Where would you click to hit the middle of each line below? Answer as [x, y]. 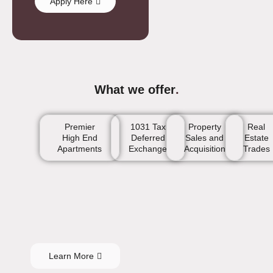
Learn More [71, 256]
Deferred [148, 137]
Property [204, 126]
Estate [256, 137]
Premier [80, 126]
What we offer [135, 89]
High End [80, 137]
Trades [256, 148]
